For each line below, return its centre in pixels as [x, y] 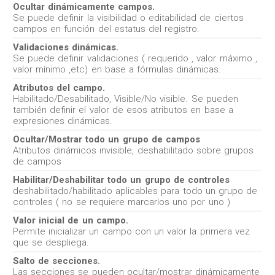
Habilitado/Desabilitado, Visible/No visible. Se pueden [126, 99]
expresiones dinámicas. [63, 121]
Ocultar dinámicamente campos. [84, 7]
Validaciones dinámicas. [66, 47]
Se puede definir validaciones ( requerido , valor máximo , [135, 58]
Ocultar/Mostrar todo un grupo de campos [107, 139]
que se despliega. [51, 242]
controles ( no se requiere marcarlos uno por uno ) [122, 202]
